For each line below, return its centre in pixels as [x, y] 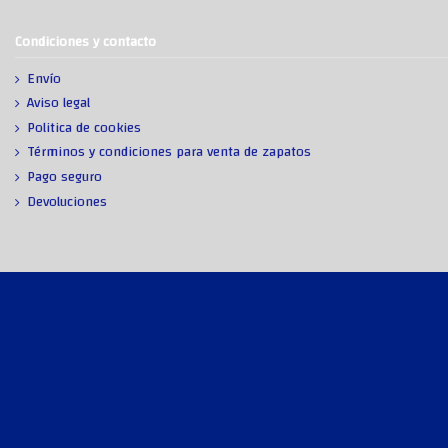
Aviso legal [58, 103]
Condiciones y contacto [85, 42]
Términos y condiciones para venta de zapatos [169, 152]
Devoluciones [67, 201]
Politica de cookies [84, 127]
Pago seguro [64, 177]
